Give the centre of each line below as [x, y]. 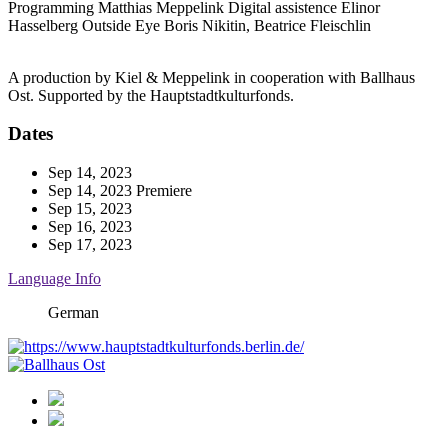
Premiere [164, 190]
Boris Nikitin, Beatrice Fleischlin [265, 25]
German [73, 312]
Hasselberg [45, 25]
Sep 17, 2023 [90, 244]
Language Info [54, 278]
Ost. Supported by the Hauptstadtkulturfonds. [151, 95]
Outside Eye [121, 25]
